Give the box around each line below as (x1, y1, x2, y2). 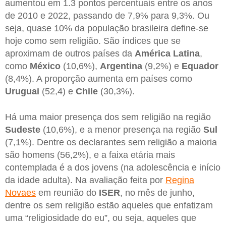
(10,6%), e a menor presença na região (40, 125, 203, 135)
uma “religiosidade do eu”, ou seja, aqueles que (5, 213, 196, 223)
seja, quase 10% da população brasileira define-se (5, 23, 208, 33)
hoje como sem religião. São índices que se (5, 35, 181, 46)
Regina (165, 175, 194, 186)
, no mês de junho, (120, 188, 195, 198)
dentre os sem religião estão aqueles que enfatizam (5, 200, 213, 211)
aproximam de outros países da (5, 48, 135, 59)
